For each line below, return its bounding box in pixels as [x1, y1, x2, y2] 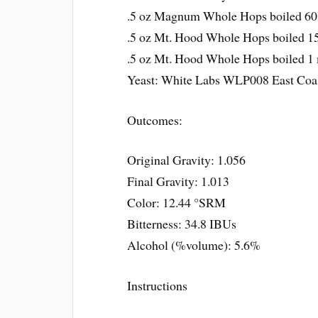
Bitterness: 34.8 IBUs [127, 215, 237, 233]
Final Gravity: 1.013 [127, 172, 230, 190]
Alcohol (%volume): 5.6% [127, 236, 261, 254]
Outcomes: [127, 111, 183, 128]
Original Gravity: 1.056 [127, 151, 246, 169]
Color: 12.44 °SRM [127, 194, 226, 212]
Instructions [127, 277, 188, 295]
